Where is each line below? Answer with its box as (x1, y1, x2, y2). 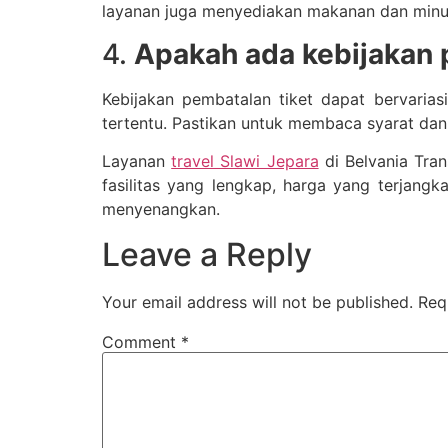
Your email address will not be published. (102, 291, 413, 312)
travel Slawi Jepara (171, 151, 319, 172)
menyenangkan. (102, 199, 220, 220)
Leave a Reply (102, 234, 312, 274)
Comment (102, 331, 181, 352)
